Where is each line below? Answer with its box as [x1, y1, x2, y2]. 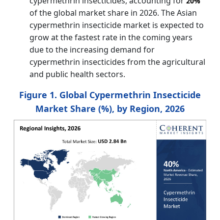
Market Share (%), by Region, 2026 [35, 102, 185, 114]
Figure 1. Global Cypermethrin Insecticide [19, 88, 201, 101]
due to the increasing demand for [29, 44, 155, 55]
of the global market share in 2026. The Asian [29, 7, 197, 18]
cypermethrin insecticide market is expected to [29, 19, 204, 30]
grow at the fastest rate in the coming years [29, 31, 192, 43]
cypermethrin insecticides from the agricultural [29, 56, 205, 67]
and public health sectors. [29, 68, 125, 80]
